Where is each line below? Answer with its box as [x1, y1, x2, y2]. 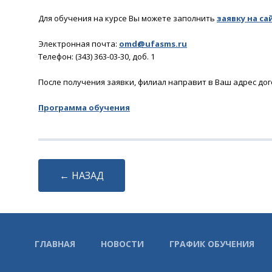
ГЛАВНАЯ [35, 238, 75, 250]
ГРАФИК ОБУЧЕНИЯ [169, 238, 254, 250]
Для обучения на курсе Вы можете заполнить [38, 13, 217, 24]
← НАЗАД [59, 169, 104, 182]
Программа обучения [38, 102, 130, 113]
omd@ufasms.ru [119, 38, 187, 49]
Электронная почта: [38, 38, 119, 49]
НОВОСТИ [101, 238, 144, 250]
